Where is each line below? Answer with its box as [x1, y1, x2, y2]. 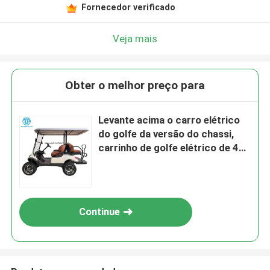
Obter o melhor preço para [65, 78, 205, 93]
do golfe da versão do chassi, [98, 128, 234, 140]
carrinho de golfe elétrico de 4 [98, 142, 239, 154]
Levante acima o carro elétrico [98, 114, 240, 127]
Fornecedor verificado [81, 2, 175, 12]
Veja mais [113, 32, 157, 45]
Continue [79, 206, 121, 218]
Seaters [98, 155, 136, 168]
